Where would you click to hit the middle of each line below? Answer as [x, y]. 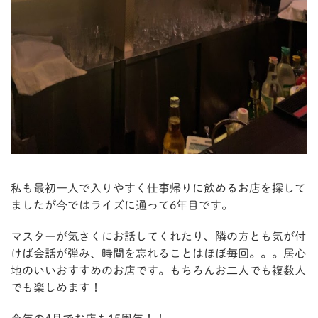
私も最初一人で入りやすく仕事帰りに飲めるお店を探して [158, 188]
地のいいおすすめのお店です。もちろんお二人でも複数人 [158, 271]
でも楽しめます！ [56, 288]
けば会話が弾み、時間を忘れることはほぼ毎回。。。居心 [158, 254]
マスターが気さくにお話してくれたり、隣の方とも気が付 [158, 237]
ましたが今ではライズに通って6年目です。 [122, 205]
